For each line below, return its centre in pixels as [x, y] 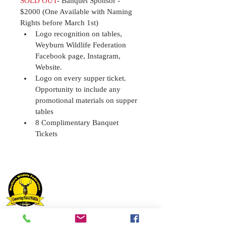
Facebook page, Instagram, [79, 56]
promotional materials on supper [87, 100]
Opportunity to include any [79, 89]
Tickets [46, 133]
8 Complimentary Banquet [78, 122]
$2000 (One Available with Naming [77, 11]
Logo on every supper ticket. [82, 78]
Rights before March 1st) [59, 22]
